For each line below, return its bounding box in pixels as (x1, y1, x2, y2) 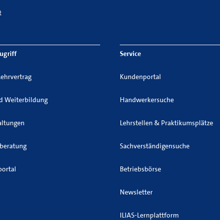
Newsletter (120, 188, 153, 196)
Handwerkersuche (120, 95, 174, 104)
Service (120, 49, 141, 58)
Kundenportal (120, 72, 161, 81)
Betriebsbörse (120, 165, 161, 173)
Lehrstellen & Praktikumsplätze (120, 118, 213, 127)
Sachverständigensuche (120, 141, 190, 150)
